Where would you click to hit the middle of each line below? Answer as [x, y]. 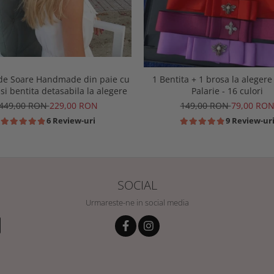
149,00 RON [206, 106]
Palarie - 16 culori [227, 91]
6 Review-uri [71, 121]
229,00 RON [73, 106]
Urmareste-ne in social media [137, 203]
